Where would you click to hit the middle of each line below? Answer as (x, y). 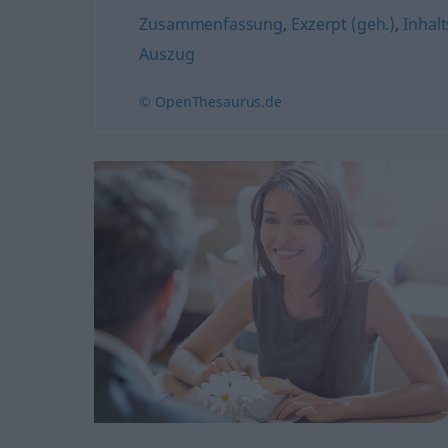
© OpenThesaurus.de (210, 101)
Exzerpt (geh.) (343, 23)
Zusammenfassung (211, 23)
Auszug (167, 53)
